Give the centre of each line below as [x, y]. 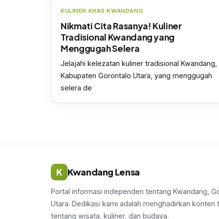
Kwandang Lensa [104, 172]
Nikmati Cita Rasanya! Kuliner [121, 25]
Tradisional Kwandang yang [118, 37]
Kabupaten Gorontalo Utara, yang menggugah [136, 75]
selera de [76, 88]
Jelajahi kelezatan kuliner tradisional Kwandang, [139, 63]
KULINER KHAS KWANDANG [102, 11]
